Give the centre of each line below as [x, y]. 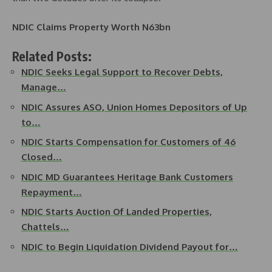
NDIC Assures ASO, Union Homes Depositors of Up [134, 107]
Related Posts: [52, 56]
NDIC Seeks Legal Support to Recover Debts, [122, 72]
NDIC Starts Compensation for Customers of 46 [128, 142]
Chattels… [45, 227]
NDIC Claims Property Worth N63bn [91, 27]
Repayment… [52, 192]
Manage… [44, 87]
